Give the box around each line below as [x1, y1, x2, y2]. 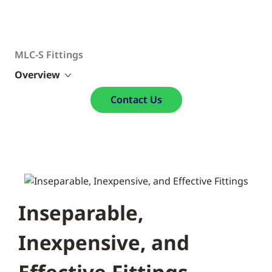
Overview [15, 68, 60, 81]
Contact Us [110, 93, 162, 106]
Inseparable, [18, 199, 143, 226]
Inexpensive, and [18, 228, 189, 256]
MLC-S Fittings [15, 48, 83, 61]
